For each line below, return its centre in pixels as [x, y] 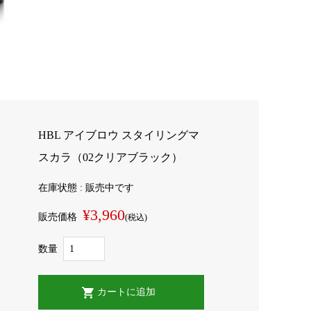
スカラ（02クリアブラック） [111, 158]
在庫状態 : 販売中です [86, 188]
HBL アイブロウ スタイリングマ [119, 135]
